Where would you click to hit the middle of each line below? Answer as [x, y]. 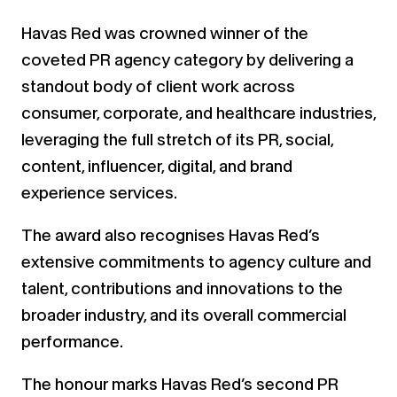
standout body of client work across [158, 86]
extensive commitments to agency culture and [196, 261]
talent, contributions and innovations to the [182, 288]
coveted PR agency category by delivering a [187, 59]
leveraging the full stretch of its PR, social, [177, 139]
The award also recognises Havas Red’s [171, 235]
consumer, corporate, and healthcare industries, [198, 113]
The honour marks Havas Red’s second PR [180, 384]
